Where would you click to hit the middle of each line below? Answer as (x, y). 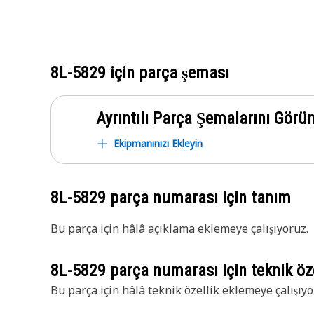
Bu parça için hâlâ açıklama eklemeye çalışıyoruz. (179, 228)
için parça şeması (168, 73)
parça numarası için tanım (198, 198)
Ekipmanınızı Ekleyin (158, 143)
